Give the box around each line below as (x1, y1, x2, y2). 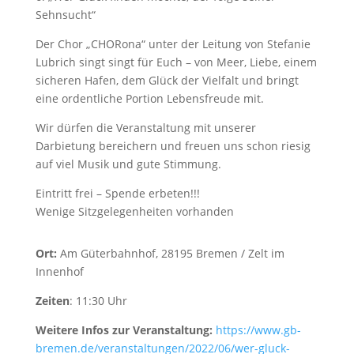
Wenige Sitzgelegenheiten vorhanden (35, 204, 234, 219)
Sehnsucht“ (35, 7, 96, 22)
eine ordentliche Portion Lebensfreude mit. (35, 91, 264, 106)
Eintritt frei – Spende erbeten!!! (35, 186, 200, 201)
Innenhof (35, 264, 84, 279)
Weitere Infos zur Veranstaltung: (35, 322, 213, 337)
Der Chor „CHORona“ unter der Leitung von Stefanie (35, 36, 311, 51)
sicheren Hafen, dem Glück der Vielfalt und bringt (35, 73, 299, 88)
